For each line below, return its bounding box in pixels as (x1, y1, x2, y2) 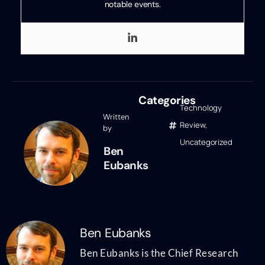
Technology (180, 102, 222, 114)
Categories (138, 93, 195, 108)
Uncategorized (180, 137, 232, 148)
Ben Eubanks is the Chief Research (80, 247, 238, 260)
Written (103, 112, 129, 122)
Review (180, 119, 205, 131)
